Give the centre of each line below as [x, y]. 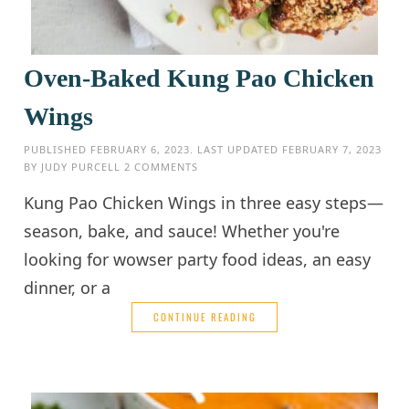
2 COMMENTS [162, 166]
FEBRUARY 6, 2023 [141, 149]
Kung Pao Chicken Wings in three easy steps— [204, 202]
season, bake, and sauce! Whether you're [182, 231]
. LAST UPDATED [236, 149]
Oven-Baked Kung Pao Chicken [199, 78]
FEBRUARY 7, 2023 [332, 149]
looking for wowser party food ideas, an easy [198, 259]
